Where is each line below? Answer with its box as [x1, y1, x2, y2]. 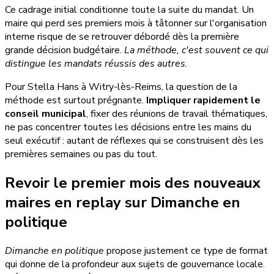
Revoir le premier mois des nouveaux [5, 173, 261, 193]
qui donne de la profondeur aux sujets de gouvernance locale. [5, 257, 265, 272]
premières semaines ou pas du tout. [5, 147, 157, 161]
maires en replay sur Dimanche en [5, 193, 240, 213]
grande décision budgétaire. [5, 43, 124, 57]
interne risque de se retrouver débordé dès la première [5, 30, 239, 44]
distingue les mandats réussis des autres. [5, 57, 188, 71]
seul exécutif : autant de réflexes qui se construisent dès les [5, 134, 264, 148]
